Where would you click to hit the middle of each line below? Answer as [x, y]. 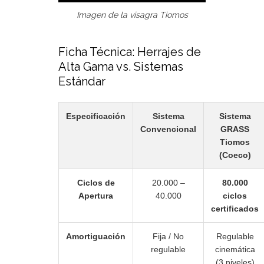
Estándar [82, 82]
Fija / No [168, 237]
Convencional [168, 129]
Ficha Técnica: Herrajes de [130, 52]
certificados [235, 209]
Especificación [96, 116]
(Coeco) [235, 155]
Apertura [96, 196]
